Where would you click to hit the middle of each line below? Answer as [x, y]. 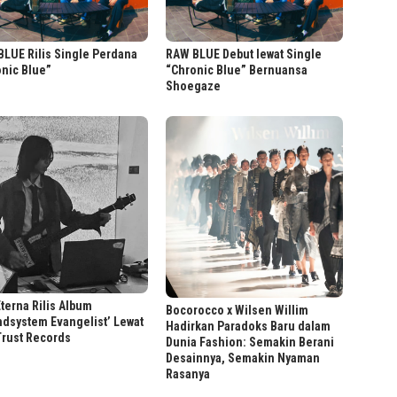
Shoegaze [194, 86]
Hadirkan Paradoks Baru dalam [249, 327]
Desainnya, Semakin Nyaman [243, 358]
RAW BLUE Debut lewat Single [244, 54]
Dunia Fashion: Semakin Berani [250, 343]
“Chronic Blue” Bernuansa [237, 70]
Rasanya [188, 374]
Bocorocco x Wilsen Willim [237, 311]
